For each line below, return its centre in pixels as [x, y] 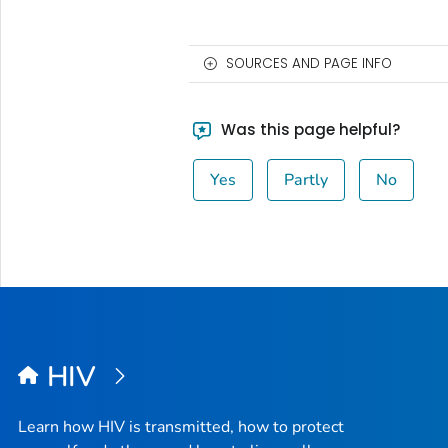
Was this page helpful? [309, 130]
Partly [306, 180]
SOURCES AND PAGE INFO [308, 64]
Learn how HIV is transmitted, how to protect [181, 426]
